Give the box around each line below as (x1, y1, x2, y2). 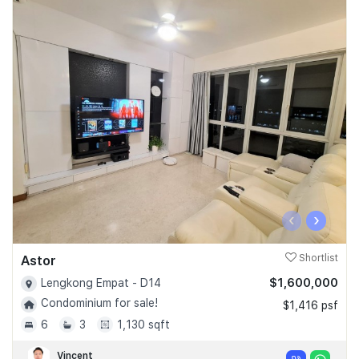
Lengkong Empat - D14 (41, 276, 161, 289)
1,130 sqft (117, 317, 170, 331)
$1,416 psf (283, 298, 338, 312)
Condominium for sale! (41, 296, 158, 310)
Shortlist (296, 252, 338, 264)
